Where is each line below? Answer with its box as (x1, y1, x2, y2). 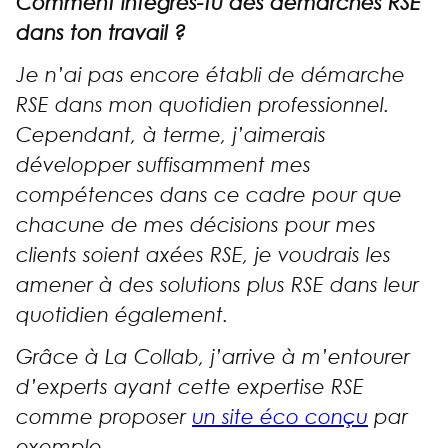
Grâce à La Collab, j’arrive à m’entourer (16, 345, 410, 370)
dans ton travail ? (16, 21, 186, 46)
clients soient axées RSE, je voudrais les (16, 243, 391, 268)
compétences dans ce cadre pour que (16, 183, 402, 208)
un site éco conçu (192, 405, 368, 430)
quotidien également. (16, 303, 229, 328)
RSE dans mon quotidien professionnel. (16, 93, 390, 118)
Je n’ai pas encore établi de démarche (16, 63, 405, 88)
